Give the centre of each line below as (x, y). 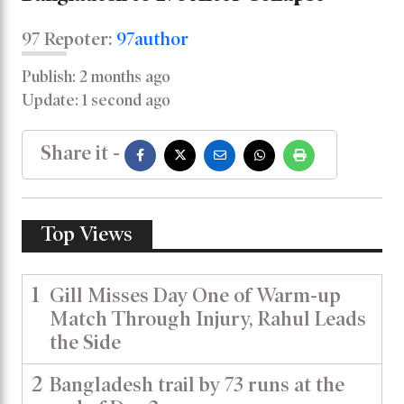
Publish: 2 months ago (96, 76)
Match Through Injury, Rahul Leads (208, 318)
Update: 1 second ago (96, 100)
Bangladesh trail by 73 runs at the (197, 384)
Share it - (80, 152)
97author (152, 38)
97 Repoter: (69, 38)
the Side (85, 342)
